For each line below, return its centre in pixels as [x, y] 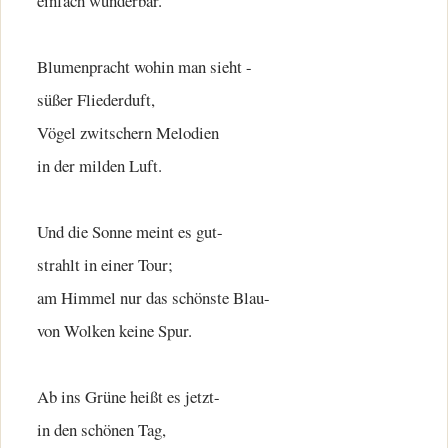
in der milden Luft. [99, 165]
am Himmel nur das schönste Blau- [153, 297]
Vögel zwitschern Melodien [128, 132]
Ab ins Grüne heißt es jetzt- [128, 396]
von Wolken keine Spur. [114, 330]
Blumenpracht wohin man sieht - [144, 66]
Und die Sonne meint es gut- [130, 231]
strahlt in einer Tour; [105, 264]
